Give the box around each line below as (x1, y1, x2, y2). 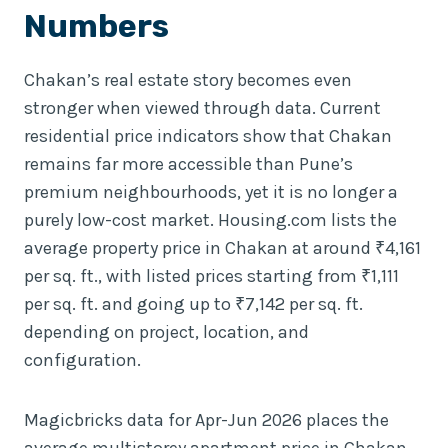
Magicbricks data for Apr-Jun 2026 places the (24, 408, 389, 431)
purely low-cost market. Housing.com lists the (24, 208, 397, 231)
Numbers (24, 6, 169, 45)
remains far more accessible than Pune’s (24, 152, 353, 175)
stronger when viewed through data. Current (24, 96, 381, 119)
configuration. (24, 348, 141, 371)
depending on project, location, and (24, 320, 309, 343)
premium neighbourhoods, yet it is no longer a (24, 180, 398, 203)
